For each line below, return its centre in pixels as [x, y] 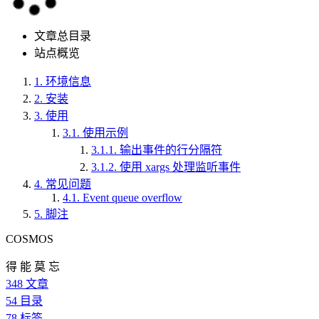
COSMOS [30, 239]
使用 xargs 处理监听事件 [180, 167]
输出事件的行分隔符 [171, 150]
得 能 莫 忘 [33, 267]
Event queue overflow [132, 198]
